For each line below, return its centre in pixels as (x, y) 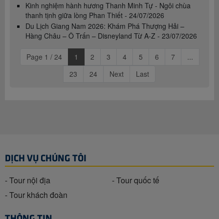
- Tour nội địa (28, 180)
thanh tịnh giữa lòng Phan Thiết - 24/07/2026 (95, 15)
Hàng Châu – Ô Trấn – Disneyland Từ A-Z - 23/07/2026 (111, 35)
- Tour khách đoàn (36, 195)
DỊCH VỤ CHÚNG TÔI (46, 157)
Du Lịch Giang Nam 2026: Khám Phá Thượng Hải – (105, 26)
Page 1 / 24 (44, 56)
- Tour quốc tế (136, 180)
